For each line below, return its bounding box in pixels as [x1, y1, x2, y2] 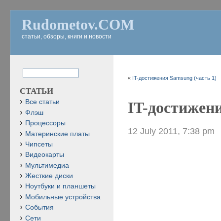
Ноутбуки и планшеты [25, 183, 96, 190]
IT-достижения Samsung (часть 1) [132, 75, 217, 81]
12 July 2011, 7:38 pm [128, 125, 215, 136]
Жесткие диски [25, 172, 73, 180]
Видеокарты [25, 151, 64, 159]
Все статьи [25, 98, 60, 106]
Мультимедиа [25, 161, 69, 169]
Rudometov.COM [22, 16, 134, 33]
